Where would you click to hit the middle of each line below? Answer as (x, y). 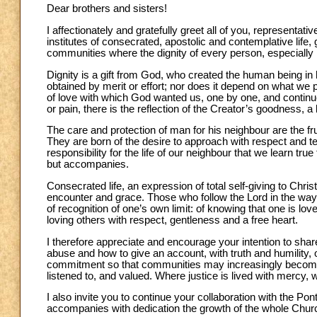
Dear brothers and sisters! (107, 9)
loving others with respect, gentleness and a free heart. (172, 220)
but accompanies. (88, 165)
